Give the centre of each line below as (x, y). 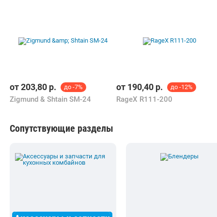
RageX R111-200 (144, 99)
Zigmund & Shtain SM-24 (50, 99)
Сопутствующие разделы (62, 128)
